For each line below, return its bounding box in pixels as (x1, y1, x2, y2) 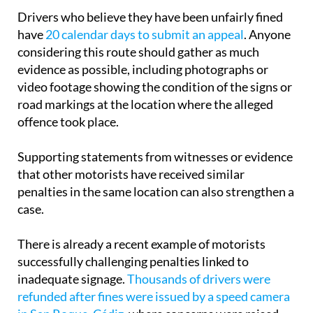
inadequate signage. (17, 271, 127, 287)
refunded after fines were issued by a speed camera (17, 289, 290, 305)
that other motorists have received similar (17, 166, 245, 182)
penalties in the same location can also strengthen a (17, 184, 294, 200)
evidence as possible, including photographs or (17, 61, 268, 78)
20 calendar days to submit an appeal (45, 27, 244, 43)
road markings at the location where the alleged (17, 96, 273, 112)
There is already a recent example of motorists (17, 236, 265, 252)
